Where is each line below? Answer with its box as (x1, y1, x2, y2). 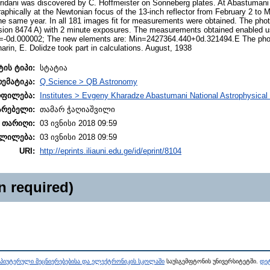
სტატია (40, 63, 67, 72)
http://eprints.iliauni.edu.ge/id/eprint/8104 (40, 146, 181, 155)
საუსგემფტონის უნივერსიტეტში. (165, 257, 260, 265)
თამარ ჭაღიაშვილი (40, 104, 115, 114)
